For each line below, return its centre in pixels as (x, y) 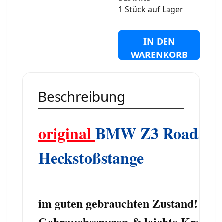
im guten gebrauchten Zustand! (118, 203)
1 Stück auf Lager (151, 9)
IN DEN (159, 41)
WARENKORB (159, 54)
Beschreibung (82, 96)
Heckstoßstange (91, 157)
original (67, 133)
